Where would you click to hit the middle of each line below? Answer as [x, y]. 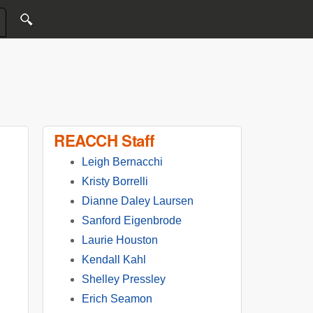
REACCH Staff [104, 140]
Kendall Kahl [114, 260]
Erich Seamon [117, 299]
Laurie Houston [120, 240]
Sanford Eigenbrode [132, 220]
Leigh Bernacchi [122, 162]
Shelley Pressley [124, 279]
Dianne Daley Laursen [138, 201]
